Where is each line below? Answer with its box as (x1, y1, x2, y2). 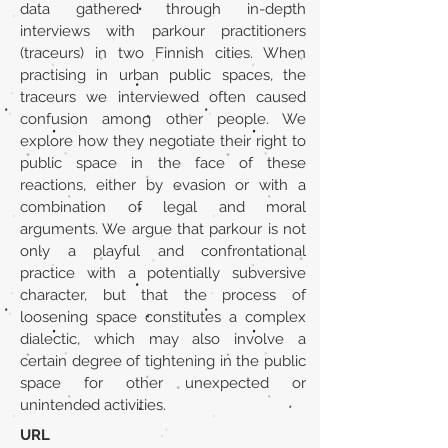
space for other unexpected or (20, 374, 306, 392)
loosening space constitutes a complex (20, 308, 306, 326)
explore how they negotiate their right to (20, 132, 306, 150)
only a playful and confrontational (20, 242, 306, 260)
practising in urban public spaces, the (20, 66, 306, 84)
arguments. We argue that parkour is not (20, 220, 306, 238)
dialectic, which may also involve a (20, 330, 306, 348)
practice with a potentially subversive (20, 264, 306, 282)
